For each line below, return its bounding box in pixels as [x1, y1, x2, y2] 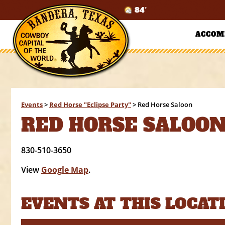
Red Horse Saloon [138, 100, 192, 109]
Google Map [41, 164, 88, 175]
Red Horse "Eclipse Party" [49, 100, 131, 109]
